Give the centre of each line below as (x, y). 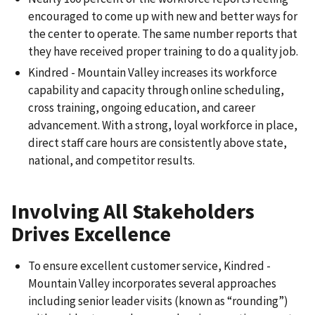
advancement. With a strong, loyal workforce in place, (163, 125)
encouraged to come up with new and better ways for (163, 17)
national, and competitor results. (111, 160)
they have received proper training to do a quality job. (163, 52)
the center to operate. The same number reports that (163, 34)
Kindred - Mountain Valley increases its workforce (153, 72)
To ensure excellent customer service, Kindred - (149, 266)
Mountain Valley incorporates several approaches (152, 284)
